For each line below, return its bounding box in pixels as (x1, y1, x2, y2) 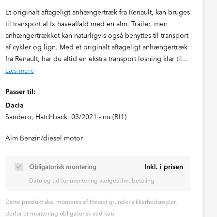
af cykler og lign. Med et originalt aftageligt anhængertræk (5, 43, 187, 51)
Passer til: (5, 87, 35, 96)
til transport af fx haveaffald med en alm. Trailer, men (5, 19, 168, 28)
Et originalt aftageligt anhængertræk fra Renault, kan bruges (5, 8, 190, 16)
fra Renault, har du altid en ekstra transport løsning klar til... (5, 54, 188, 63)
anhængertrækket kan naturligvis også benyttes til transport (5, 31, 188, 40)
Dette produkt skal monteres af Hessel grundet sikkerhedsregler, (5, 198, 177, 205)
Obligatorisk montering (29, 162, 96, 170)
